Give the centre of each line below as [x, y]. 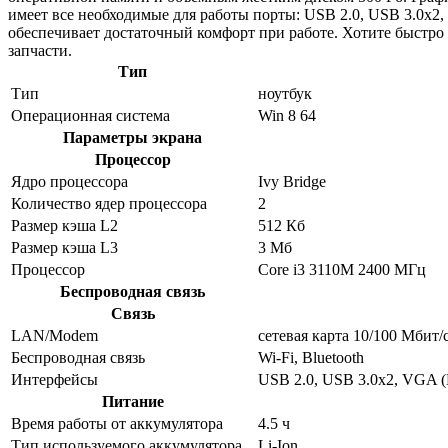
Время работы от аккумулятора [117, 423]
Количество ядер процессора [109, 203]
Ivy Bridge [292, 181]
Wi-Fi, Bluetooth [311, 357]
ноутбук [285, 93]
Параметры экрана [132, 137]
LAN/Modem [54, 335]
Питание [132, 401]
